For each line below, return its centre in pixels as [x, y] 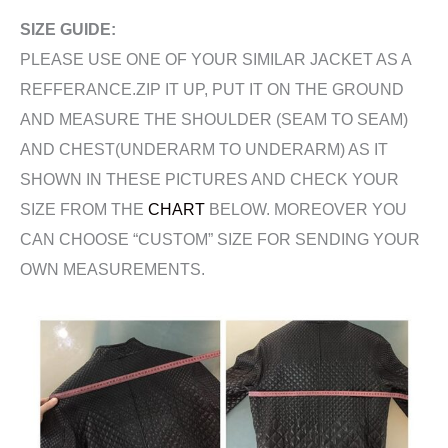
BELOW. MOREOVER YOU [306, 208]
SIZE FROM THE [84, 208]
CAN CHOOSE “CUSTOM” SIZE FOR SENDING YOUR [220, 238]
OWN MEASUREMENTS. [112, 268]
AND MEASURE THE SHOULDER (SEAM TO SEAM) [214, 118]
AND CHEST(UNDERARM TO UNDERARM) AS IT [204, 148]
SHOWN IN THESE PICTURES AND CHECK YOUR [209, 178]
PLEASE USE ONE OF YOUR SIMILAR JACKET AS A [215, 58]
